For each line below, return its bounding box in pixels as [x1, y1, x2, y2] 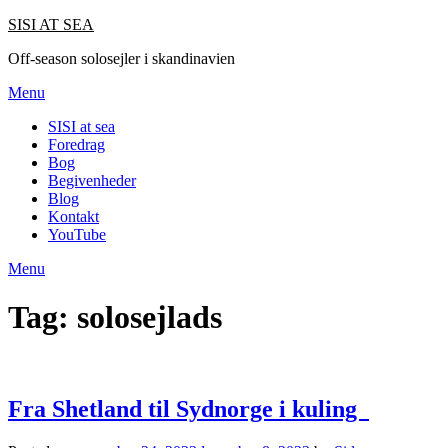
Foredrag [48, 136, 105, 153]
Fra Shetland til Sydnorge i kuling [8, 395, 369, 422]
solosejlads [77, 299, 222, 336]
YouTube [48, 226, 106, 243]
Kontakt [48, 208, 99, 225]
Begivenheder [48, 172, 136, 189]
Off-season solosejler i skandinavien [8, 50, 235, 67]
